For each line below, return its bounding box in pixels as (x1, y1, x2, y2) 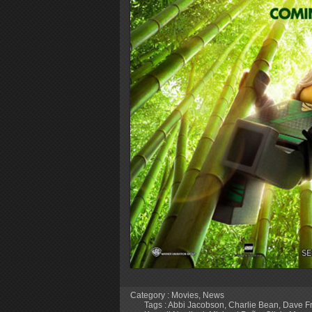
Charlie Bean (228, 299, 279, 310)
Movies (171, 290, 198, 300)
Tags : (144, 299, 168, 310)
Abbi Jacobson (168, 299, 224, 310)
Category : (130, 290, 171, 300)
